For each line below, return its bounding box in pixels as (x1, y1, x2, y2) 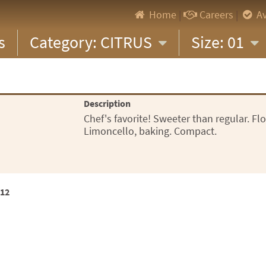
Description (84, 97, 131, 110)
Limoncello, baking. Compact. (84, 124, 217, 138)
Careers (197, 8, 233, 22)
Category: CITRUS (30, 31, 156, 53)
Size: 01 (191, 31, 248, 53)
